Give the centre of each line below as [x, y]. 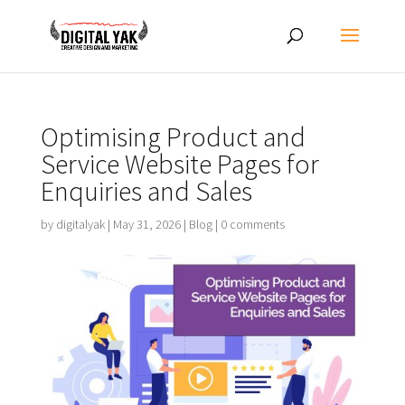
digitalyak [80, 224]
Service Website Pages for [179, 164]
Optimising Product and [173, 137]
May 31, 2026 [146, 224]
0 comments [252, 224]
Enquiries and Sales [146, 191]
